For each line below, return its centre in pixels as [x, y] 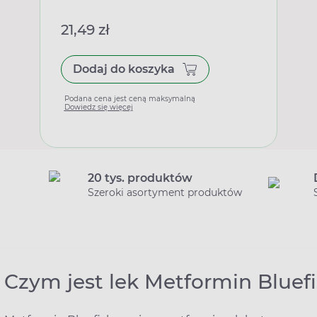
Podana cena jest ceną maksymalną [129, 98]
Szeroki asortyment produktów [165, 192]
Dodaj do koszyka [123, 69]
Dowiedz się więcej [98, 107]
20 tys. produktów [140, 178]
